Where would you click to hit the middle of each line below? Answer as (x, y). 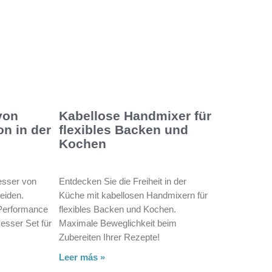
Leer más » (82, 257)
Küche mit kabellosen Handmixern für (133, 195)
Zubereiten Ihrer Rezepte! (109, 237)
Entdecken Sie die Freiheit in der (122, 181)
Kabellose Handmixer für (135, 115)
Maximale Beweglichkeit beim (117, 223)
